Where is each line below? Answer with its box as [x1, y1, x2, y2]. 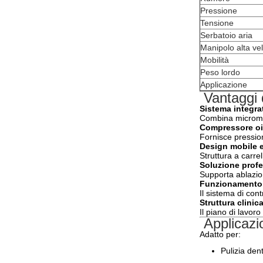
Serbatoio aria [200, 31, 252, 40]
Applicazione [200, 80, 247, 89]
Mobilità [200, 55, 229, 65]
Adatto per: [200, 230, 241, 239]
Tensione [200, 18, 234, 28]
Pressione [200, 6, 237, 15]
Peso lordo [200, 68, 240, 77]
